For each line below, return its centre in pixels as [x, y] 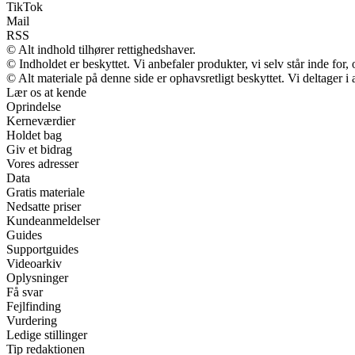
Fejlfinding [34, 306]
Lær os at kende [46, 92]
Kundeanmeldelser [53, 220]
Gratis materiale [46, 192]
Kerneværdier [41, 120]
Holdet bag [34, 135]
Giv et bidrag [39, 149]
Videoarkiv [34, 263]
